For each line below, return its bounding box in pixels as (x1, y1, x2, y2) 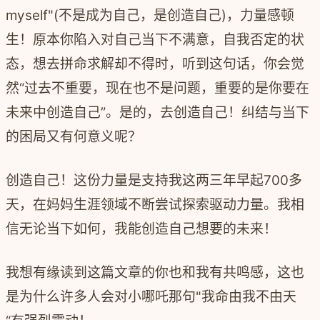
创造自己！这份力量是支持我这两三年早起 (6, 171, 264, 189)
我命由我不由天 (201, 288, 296, 305)
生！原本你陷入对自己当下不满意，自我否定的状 (6, 31, 304, 48)
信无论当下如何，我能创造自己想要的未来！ (6, 220, 277, 237)
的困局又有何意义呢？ (6, 128, 141, 145)
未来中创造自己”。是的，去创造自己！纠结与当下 (6, 104, 309, 121)
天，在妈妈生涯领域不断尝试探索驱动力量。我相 (6, 196, 304, 213)
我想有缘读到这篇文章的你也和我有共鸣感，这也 (6, 264, 304, 281)
